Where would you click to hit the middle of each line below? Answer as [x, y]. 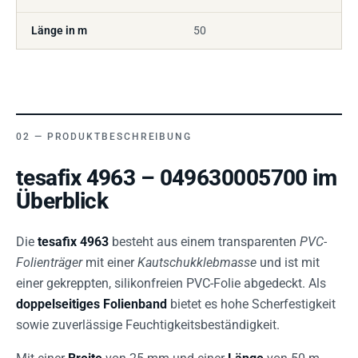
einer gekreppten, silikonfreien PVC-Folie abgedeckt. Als [171, 283]
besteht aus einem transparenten [204, 242]
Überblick [62, 201]
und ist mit [288, 263]
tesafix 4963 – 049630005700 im [177, 178]
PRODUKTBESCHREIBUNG [119, 137]
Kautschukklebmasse [197, 263]
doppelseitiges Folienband [91, 304]
